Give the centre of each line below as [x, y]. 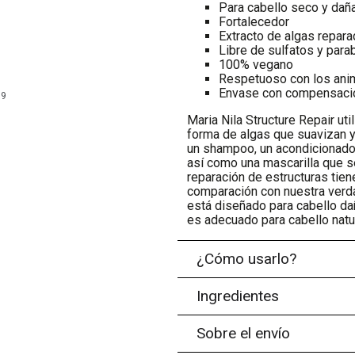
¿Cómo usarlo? [247, 259]
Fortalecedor [254, 22]
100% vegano [256, 65]
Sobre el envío [244, 333]
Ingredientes [238, 296]
